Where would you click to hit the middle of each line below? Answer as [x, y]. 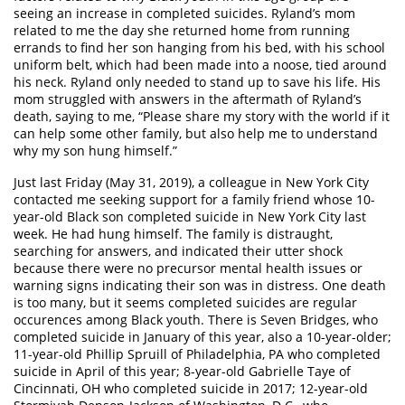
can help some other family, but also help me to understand [196, 134]
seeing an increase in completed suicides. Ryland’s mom [184, 14]
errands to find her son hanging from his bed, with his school [199, 48]
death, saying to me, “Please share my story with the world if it [202, 117]
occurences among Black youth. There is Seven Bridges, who [196, 320]
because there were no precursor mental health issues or [188, 268]
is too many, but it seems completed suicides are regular [185, 303]
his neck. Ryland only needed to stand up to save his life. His [197, 82]
